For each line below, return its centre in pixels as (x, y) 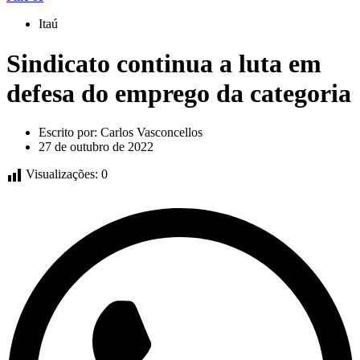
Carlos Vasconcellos (150, 133)
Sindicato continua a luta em (164, 63)
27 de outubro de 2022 (96, 147)
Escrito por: (68, 133)
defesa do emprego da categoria (179, 93)
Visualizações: (62, 174)
